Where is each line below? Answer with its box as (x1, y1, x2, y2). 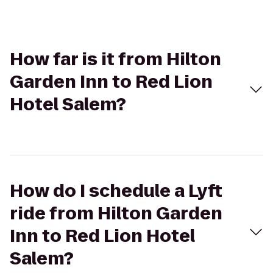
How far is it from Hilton (10, 48, 221, 71)
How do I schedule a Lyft (10, 179, 222, 203)
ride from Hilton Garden (10, 202, 222, 225)
